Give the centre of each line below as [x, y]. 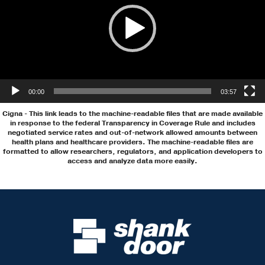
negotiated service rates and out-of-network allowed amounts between [132, 132]
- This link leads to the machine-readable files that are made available [143, 113]
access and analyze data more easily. [132, 161]
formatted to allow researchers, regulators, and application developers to [132, 151]
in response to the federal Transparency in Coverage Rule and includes [132, 123]
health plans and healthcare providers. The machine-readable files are [132, 142]
